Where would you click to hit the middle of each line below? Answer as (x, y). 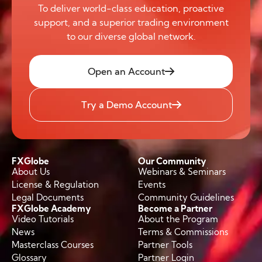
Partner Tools (166, 244)
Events (152, 184)
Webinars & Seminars (182, 171)
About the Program (178, 219)
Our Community (172, 161)
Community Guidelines (186, 197)
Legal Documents (48, 197)
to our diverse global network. (131, 36)
